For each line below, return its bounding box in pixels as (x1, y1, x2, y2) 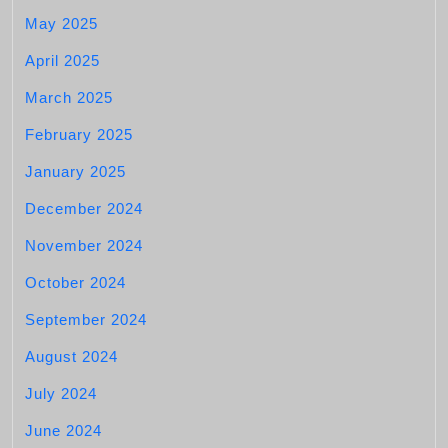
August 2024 (25, 348, 118, 365)
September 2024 (25, 311, 147, 328)
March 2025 (25, 89, 113, 106)
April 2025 (25, 52, 100, 69)
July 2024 (25, 385, 97, 402)
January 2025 (25, 163, 126, 180)
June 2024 (25, 422, 102, 439)
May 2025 (25, 15, 98, 32)
